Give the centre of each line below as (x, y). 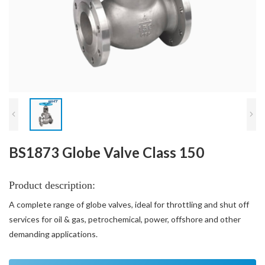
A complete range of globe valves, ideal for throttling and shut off (129, 204)
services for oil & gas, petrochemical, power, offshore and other (125, 219)
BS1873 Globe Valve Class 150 (106, 152)
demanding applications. (53, 234)
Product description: (52, 185)
